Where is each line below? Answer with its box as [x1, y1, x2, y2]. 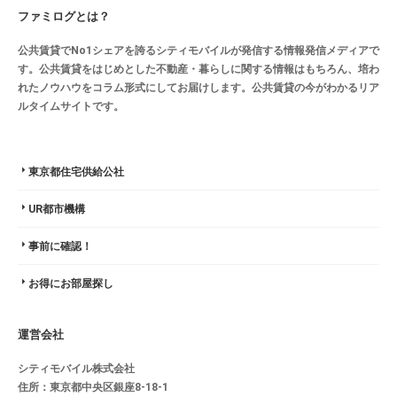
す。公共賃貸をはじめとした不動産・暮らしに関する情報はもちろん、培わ [18, 62, 379, 75]
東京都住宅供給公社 [28, 165, 124, 178]
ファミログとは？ [18, 9, 110, 23]
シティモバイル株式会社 [18, 362, 135, 375]
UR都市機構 [28, 202, 85, 215]
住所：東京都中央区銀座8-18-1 [18, 380, 168, 393]
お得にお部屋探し [28, 276, 113, 290]
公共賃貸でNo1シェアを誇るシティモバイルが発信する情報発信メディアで [18, 43, 379, 57]
